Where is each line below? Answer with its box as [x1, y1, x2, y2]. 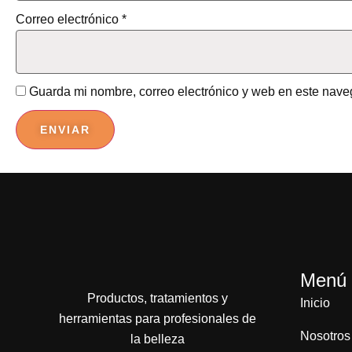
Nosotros [299, 329, 350, 343]
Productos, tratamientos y [86, 291, 228, 306]
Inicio [299, 296, 330, 310]
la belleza [130, 332, 185, 346]
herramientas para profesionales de [58, 312, 256, 326]
